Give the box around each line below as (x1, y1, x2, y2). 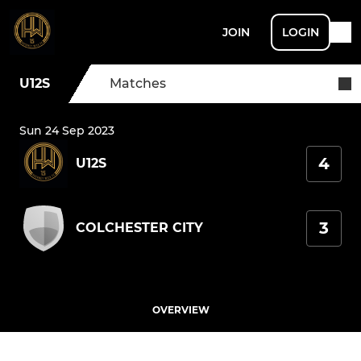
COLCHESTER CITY (76, 220, 203, 236)
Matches (110, 76, 166, 91)
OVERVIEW (151, 304, 210, 317)
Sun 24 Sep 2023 (19, 123, 114, 139)
